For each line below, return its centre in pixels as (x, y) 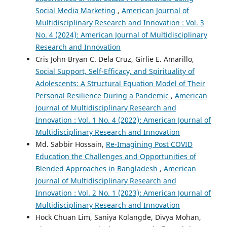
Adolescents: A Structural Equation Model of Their (120, 84)
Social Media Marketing (77, 11)
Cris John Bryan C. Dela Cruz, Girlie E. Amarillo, (115, 59)
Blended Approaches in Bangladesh (98, 169)
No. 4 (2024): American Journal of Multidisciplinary (121, 35)
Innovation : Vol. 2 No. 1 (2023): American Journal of (123, 193)
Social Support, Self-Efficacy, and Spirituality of (115, 71)
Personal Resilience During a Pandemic (103, 96)
